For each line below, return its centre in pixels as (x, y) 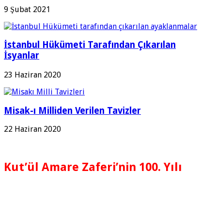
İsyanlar (22, 56)
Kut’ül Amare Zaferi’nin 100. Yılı (93, 167)
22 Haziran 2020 (32, 129)
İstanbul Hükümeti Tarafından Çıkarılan (90, 45)
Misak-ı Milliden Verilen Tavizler (72, 110)
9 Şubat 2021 (27, 9)
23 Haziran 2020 (32, 75)
